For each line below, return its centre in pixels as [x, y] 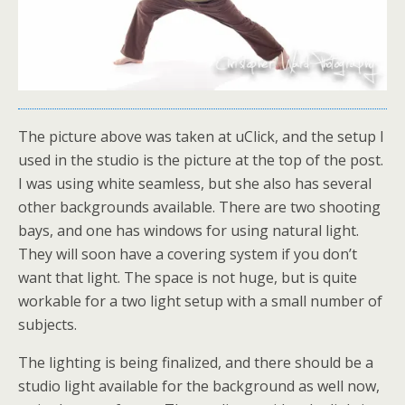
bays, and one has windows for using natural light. [188, 231]
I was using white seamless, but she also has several [195, 184]
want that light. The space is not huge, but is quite [188, 278]
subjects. [47, 325]
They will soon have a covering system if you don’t [188, 254]
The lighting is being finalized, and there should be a [196, 363]
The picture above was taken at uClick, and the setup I [201, 137]
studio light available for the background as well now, [199, 386]
